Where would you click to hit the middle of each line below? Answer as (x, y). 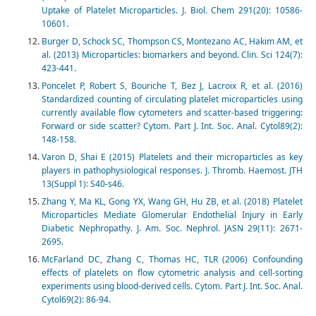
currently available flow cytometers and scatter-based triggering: (172, 113)
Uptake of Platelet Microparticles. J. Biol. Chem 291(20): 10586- (172, 11)
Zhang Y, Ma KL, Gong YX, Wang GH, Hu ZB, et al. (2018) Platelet (172, 202)
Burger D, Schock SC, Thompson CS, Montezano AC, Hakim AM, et (172, 42)
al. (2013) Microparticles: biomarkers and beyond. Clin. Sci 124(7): (172, 55)
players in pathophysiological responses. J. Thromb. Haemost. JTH (172, 171)
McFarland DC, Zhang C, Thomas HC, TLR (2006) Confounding (172, 260)
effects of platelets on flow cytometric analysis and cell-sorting (172, 273)
